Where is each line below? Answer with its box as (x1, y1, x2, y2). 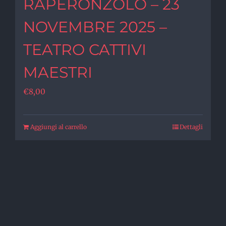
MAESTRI (23, 63, 92, 82)
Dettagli (180, 123, 203, 131)
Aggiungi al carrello (30, 123, 87, 131)
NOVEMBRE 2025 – (23, 17, 167, 36)
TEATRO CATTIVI (23, 40, 146, 59)
